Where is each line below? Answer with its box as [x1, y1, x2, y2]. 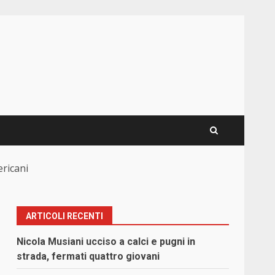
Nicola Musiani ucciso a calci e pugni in [17, 236, 196, 248]
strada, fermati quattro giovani [17, 250, 160, 263]
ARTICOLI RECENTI [26, 211, 104, 222]
